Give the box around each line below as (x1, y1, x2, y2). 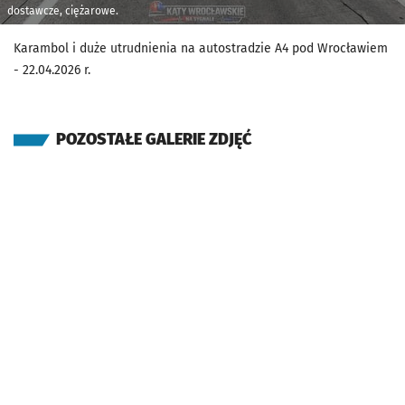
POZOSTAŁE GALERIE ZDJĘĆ (56, 128, 252, 149)
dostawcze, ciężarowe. (7, 5, 118, 17)
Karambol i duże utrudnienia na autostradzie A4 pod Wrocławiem (14, 41, 388, 56)
